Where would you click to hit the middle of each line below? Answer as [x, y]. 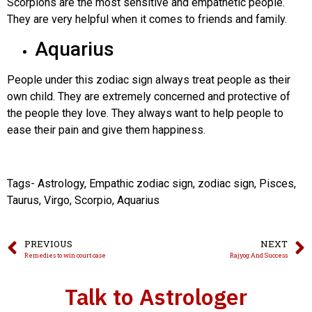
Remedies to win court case [65, 256]
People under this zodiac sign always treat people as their [149, 80]
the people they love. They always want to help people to [145, 114]
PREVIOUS [48, 244]
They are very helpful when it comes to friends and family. [147, 19]
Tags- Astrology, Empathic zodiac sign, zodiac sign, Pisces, [151, 184]
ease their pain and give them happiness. [106, 130]
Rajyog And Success [259, 256]
